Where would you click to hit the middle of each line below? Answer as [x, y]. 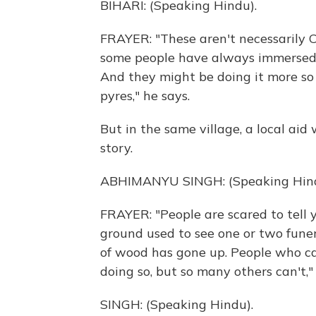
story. [116, 148]
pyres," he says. [145, 96]
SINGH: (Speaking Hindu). [177, 304]
